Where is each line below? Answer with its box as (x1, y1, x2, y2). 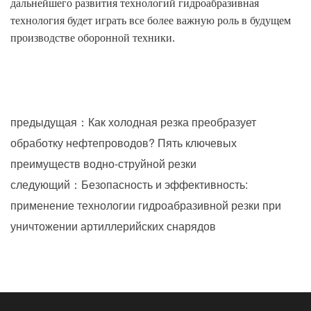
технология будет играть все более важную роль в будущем (10, 14, 291, 26)
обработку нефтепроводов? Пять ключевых (10, 134, 237, 151)
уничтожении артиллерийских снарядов (10, 217, 216, 234)
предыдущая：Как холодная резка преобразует (10, 113, 256, 130)
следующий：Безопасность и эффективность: (10, 176, 248, 192)
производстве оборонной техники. (10, 31, 175, 44)
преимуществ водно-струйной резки (10, 155, 196, 171)
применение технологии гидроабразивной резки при (10, 196, 281, 213)
